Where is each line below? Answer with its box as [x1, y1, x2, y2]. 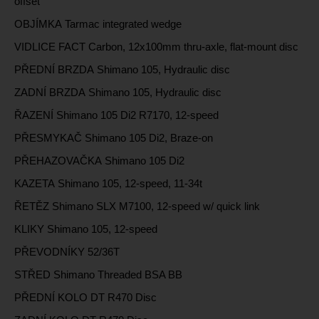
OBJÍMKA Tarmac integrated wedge [14, 18, 182, 31]
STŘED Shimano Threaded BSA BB [14, 268, 182, 281]
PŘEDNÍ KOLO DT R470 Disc [14, 291, 157, 304]
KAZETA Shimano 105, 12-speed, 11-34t [14, 177, 202, 190]
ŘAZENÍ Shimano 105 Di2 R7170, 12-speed [14, 109, 219, 122]
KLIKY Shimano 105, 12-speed [14, 223, 157, 236]
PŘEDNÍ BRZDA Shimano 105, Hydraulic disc [14, 63, 230, 76]
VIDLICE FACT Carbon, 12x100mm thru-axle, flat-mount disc [14, 41, 298, 53]
